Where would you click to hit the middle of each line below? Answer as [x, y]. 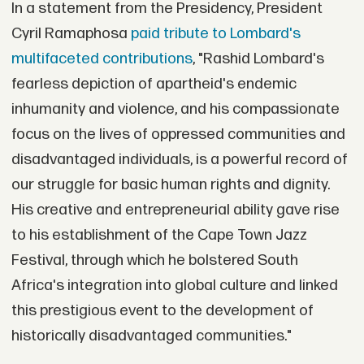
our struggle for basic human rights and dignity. [170, 184]
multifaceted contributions [102, 58]
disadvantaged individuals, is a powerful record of [179, 159]
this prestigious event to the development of [162, 310]
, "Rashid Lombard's [258, 58]
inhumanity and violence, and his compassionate [175, 109]
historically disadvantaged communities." [151, 336]
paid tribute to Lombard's [215, 33]
